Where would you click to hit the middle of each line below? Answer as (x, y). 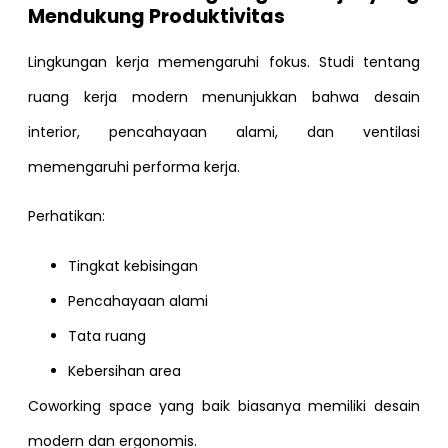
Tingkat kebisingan (133, 265)
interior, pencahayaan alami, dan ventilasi (224, 132)
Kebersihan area (124, 370)
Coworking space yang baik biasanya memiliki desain (224, 405)
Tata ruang (107, 335)
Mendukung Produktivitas (156, 17)
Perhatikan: (66, 216)
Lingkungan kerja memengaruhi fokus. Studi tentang (224, 62)
